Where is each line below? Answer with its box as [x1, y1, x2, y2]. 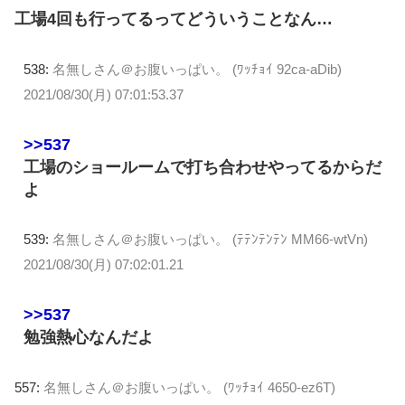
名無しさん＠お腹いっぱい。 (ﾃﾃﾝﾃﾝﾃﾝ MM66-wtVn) [52, 231, 368, 248]
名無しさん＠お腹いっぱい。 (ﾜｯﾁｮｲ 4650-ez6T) [43, 380, 335, 395]
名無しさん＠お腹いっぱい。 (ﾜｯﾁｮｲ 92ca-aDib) [52, 61, 342, 77]
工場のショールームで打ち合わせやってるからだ [24, 157, 381, 176]
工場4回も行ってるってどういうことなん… [14, 10, 333, 29]
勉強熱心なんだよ [24, 328, 154, 347]
